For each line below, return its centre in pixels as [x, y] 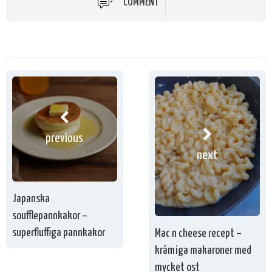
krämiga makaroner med [203, 251]
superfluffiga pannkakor [59, 233]
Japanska [31, 199]
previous [65, 138]
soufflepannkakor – [50, 216]
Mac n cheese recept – [199, 234]
